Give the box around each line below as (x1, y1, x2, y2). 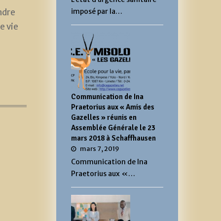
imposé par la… (71, 6, 122, 16)
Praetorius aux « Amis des (71, 102, 154, 111)
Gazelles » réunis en (71, 112, 137, 122)
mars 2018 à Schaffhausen (71, 133, 156, 143)
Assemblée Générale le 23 (71, 123, 155, 132)
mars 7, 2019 (79, 144, 119, 153)
